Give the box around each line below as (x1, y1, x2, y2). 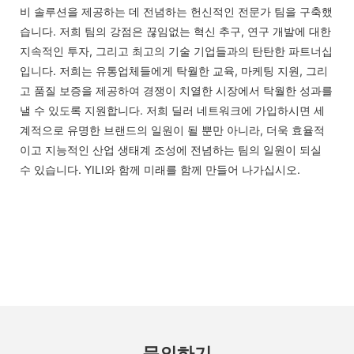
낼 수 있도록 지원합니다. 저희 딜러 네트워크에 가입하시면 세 (20, 104, 325, 118)
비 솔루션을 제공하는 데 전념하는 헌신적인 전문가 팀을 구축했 (20, 5, 333, 19)
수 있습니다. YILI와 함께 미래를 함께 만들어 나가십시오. (20, 163, 300, 177)
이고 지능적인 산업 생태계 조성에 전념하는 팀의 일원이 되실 (20, 143, 322, 157)
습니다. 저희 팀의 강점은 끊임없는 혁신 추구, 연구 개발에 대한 (20, 24, 331, 39)
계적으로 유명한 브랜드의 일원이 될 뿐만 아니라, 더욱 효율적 (20, 123, 325, 137)
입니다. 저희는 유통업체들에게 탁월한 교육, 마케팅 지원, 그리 (20, 64, 328, 78)
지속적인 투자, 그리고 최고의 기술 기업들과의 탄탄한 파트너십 (20, 44, 333, 58)
